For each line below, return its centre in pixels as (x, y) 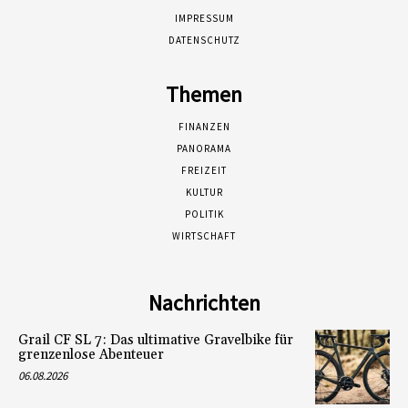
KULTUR (204, 192)
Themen (204, 94)
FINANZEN (204, 126)
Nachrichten (204, 302)
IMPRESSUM (204, 18)
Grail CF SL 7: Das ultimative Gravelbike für (156, 340)
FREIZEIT (204, 170)
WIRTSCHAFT (204, 235)
